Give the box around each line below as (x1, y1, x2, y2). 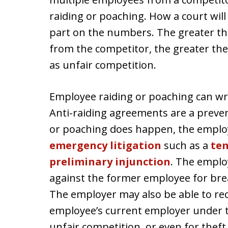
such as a (161, 138, 211, 152)
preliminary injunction (49, 155, 170, 168)
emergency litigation (49, 138, 161, 152)
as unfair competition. (49, 58, 156, 72)
